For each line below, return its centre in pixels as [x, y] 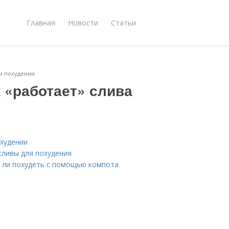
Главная [41, 22]
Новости [83, 22]
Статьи [123, 22]
